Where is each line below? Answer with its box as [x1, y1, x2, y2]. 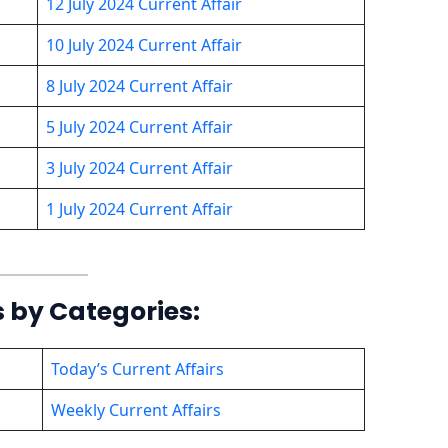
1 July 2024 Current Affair [45, 197, 233, 220]
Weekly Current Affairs [50, 398, 221, 421]
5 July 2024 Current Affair [45, 115, 233, 138]
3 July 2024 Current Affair [45, 156, 233, 179]
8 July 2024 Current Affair [45, 74, 233, 97]
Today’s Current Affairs [50, 357, 224, 380]
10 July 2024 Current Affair [45, 33, 242, 56]
